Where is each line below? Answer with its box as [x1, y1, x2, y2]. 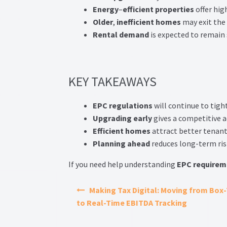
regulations [108, 100, 153, 110]
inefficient [116, 17, 154, 27]
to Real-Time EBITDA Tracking [76, 197, 187, 208]
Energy [92, 4, 119, 15]
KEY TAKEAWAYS [68, 73, 157, 90]
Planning [92, 138, 126, 148]
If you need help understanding [68, 159, 177, 169]
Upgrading [92, 112, 132, 123]
